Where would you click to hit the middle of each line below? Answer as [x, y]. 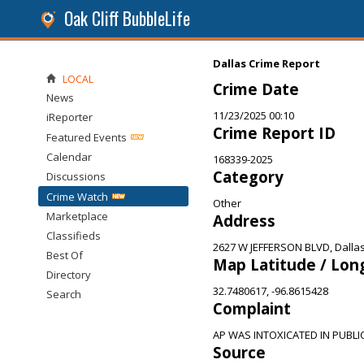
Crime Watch [77, 197]
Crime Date [256, 89]
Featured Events [87, 137]
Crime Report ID [274, 133]
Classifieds [74, 236]
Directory [69, 275]
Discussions [76, 176]
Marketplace [77, 216]
